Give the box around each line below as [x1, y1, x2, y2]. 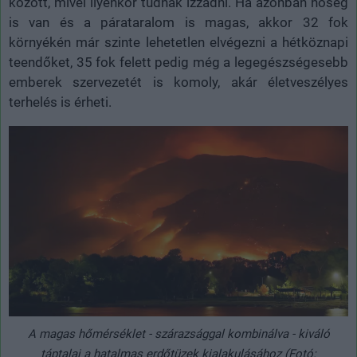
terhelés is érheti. [9, 93, 112, 110]
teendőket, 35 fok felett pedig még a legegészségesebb [9, 53, 348, 70]
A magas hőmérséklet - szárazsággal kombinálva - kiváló [27, 327, 330, 342]
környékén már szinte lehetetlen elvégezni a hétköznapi [9, 33, 348, 50]
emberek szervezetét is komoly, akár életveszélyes [9, 73, 348, 90]
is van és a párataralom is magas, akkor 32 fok [9, 14, 348, 30]
